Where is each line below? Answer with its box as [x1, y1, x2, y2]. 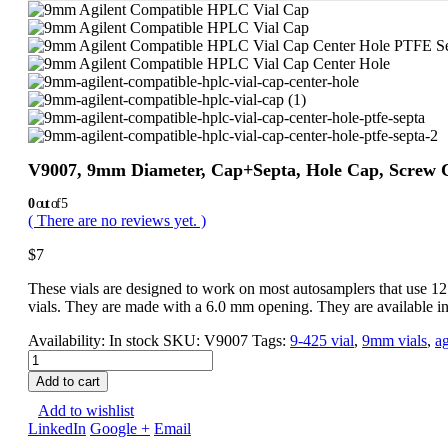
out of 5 [33, 195, 67, 211]
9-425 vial [290, 331, 354, 349]
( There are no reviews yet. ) [28, 211, 206, 229]
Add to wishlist [38, 401, 134, 419]
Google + [90, 419, 150, 437]
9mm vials [362, 331, 427, 349]
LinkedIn [28, 419, 86, 437]
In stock [109, 331, 159, 349]
